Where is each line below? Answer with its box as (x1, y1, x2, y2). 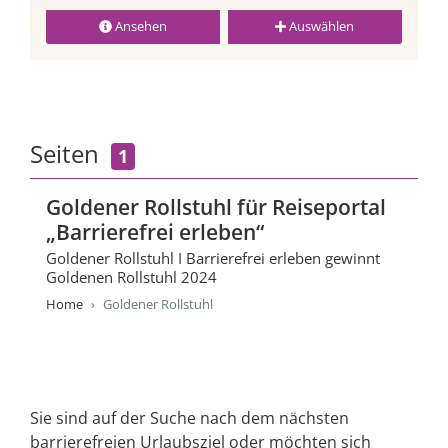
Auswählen (286, 18, 355, 36)
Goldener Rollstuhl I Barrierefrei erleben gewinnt (46, 247, 380, 268)
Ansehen (111, 18, 167, 36)
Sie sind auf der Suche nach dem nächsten (30, 406, 349, 429)
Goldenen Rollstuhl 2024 (46, 266, 217, 287)
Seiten (30, 137, 111, 171)
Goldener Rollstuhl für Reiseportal (46, 192, 386, 221)
